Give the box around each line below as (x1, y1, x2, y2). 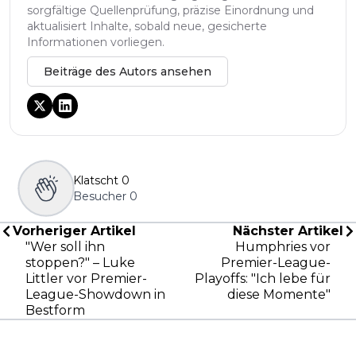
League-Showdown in (25, 286, 165, 302)
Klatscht (73, 172, 118, 188)
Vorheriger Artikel (13, 222, 136, 238)
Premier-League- (221, 254, 331, 270)
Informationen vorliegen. (27, 34, 164, 49)
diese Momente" (227, 286, 331, 302)
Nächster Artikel (233, 222, 343, 238)
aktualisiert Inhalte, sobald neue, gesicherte (27, 18, 267, 33)
